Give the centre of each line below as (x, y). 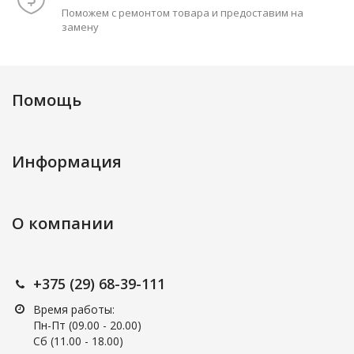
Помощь (47, 100)
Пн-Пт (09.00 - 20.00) (87, 326)
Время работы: (74, 310)
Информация (67, 162)
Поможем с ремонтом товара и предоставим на (183, 13)
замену (80, 27)
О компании (63, 224)
